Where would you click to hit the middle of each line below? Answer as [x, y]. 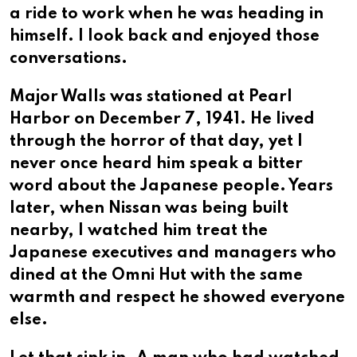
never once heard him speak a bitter [156, 164]
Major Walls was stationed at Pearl [151, 97]
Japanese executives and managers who [173, 253]
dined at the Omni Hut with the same [156, 275]
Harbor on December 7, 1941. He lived [162, 119]
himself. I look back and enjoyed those [165, 36]
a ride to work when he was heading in [167, 14]
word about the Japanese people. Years [171, 186]
